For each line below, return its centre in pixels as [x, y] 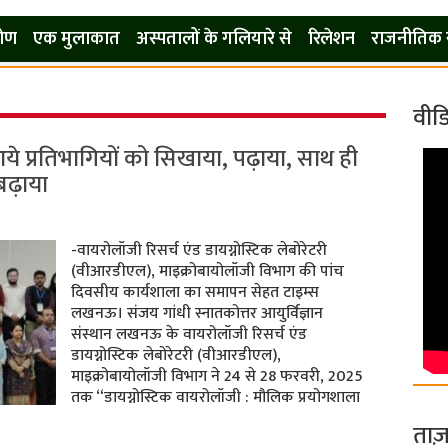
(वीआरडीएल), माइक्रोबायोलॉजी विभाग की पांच [207, 271]
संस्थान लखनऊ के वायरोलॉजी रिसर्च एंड [188, 334]
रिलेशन [331, 39]
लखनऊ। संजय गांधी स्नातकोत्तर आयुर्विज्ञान [196, 313]
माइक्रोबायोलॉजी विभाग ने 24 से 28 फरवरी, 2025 [216, 376]
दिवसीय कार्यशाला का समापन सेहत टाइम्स [194, 292]
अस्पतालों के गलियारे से [213, 39]
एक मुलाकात [76, 39]
